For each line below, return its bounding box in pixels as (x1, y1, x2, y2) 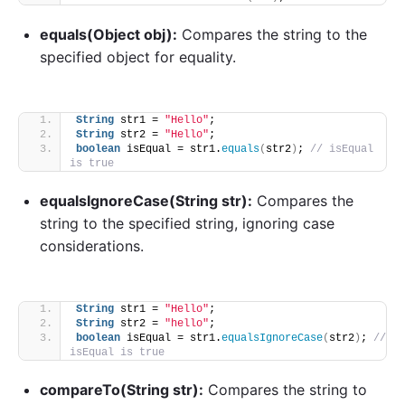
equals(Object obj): (40, 24, 177, 43)
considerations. (40, 236, 144, 255)
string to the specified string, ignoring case (40, 213, 334, 232)
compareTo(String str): (40, 380, 203, 399)
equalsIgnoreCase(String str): (40, 191, 252, 210)
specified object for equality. (40, 47, 236, 66)
